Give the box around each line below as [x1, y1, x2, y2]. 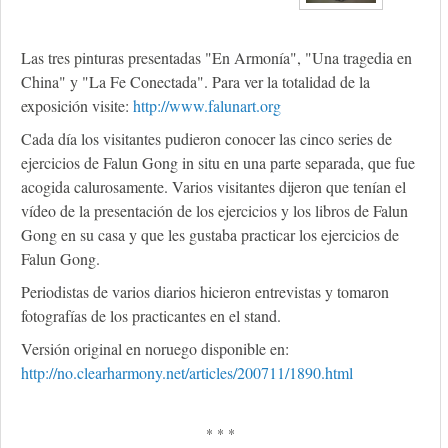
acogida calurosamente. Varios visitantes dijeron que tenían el [21, 176, 406, 198]
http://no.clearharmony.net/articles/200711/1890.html [21, 362, 353, 384]
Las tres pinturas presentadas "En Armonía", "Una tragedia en [21, 47, 412, 69]
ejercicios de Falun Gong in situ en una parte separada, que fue [21, 152, 415, 174]
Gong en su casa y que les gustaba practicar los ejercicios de [21, 224, 399, 246]
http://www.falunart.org [133, 95, 281, 117]
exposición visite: [21, 95, 133, 117]
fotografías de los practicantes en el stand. [21, 305, 281, 327]
